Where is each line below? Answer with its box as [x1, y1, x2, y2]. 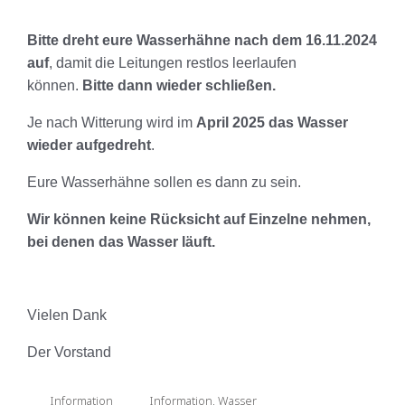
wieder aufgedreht [27, 137, 151, 153]
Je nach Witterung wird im [27, 114, 196, 130]
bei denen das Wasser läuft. [27, 233, 215, 250]
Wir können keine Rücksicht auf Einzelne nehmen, [27, 211, 371, 227]
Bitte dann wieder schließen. [82, 77, 276, 93]
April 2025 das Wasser [196, 114, 348, 130]
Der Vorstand [27, 344, 111, 360]
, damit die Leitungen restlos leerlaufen [49, 54, 297, 71]
